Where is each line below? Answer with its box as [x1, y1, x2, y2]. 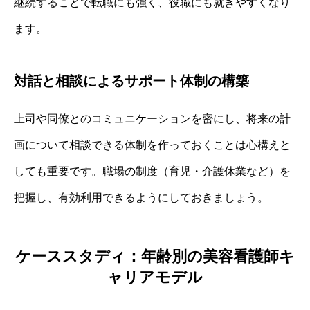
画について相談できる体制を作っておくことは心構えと [14, 138, 291, 151]
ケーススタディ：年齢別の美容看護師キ [15, 247, 295, 265]
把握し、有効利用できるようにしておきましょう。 [14, 191, 268, 203]
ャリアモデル [107, 268, 203, 286]
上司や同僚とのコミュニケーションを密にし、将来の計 [14, 112, 291, 125]
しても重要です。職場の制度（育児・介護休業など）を [14, 165, 291, 177]
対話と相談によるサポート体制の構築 [14, 73, 249, 89]
